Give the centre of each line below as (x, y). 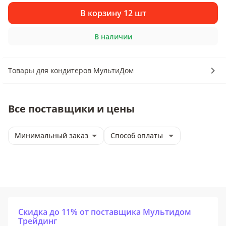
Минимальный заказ (51, 135)
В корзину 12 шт (113, 13)
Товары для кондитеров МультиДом (71, 70)
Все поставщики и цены (71, 109)
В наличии (113, 36)
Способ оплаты (137, 135)
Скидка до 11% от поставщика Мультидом (105, 212)
